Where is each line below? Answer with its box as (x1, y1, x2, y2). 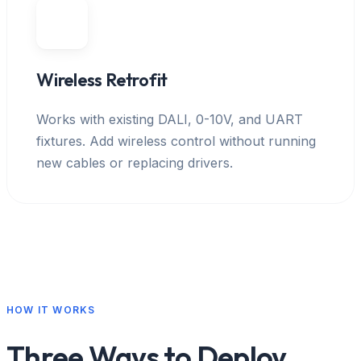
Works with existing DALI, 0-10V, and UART (36, 110, 303, 127)
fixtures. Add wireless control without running (36, 132, 316, 149)
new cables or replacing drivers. (36, 154, 233, 171)
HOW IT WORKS (6, 303, 96, 316)
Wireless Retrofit (36, 68, 168, 91)
